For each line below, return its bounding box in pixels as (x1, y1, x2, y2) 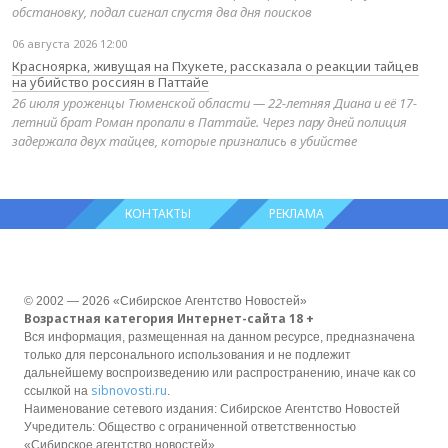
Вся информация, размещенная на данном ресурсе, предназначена (24, 330, 415, 345)
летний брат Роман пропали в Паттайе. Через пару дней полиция (12, 113, 407, 132)
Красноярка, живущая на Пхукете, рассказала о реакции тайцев (12, 57, 419, 76)
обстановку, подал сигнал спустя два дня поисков (12, 3, 312, 22)
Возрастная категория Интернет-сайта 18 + (24, 310, 314, 328)
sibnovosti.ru (91, 382, 167, 400)
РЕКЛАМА (268, 205, 324, 223)
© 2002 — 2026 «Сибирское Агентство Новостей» (24, 294, 307, 309)
